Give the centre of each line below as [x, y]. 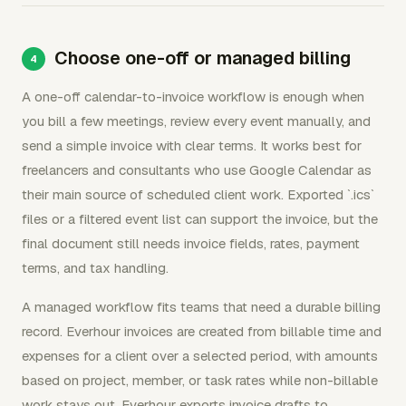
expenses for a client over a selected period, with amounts [200, 356]
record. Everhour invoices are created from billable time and [202, 331]
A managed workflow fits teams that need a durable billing [201, 307]
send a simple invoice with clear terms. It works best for [192, 145]
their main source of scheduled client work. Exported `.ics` [198, 194]
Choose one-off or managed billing [203, 58]
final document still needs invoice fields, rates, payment [191, 243]
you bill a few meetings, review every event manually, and [196, 121]
